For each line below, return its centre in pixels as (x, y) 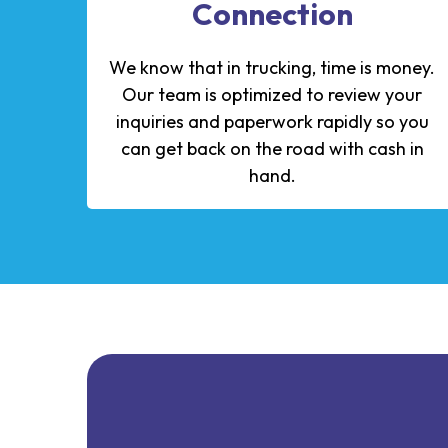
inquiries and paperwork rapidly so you (272, 121)
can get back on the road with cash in (272, 148)
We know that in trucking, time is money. (272, 67)
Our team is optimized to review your (272, 94)
